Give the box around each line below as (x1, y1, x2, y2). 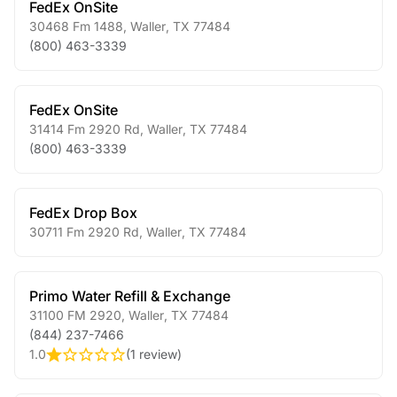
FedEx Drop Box (29, 204, 137, 222)
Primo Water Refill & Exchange (29, 287, 230, 305)
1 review (130, 346, 177, 362)
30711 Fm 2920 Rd (29, 224, 139, 239)
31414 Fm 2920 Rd (29, 121, 140, 136)
